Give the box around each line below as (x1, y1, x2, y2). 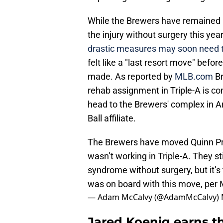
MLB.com (175, 71, 215, 82)
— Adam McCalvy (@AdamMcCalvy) (88, 192, 221, 203)
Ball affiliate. (88, 113, 136, 124)
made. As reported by (88, 71, 175, 82)
